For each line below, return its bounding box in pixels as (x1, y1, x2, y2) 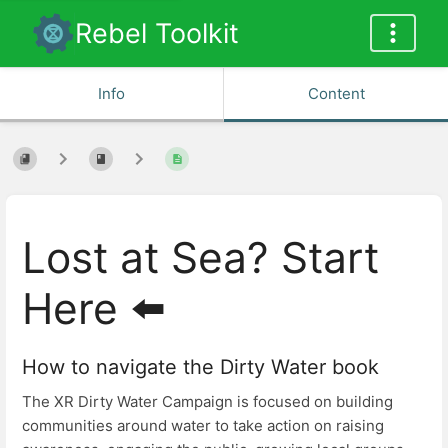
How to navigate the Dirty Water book (22, 355, 379, 380)
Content (307, 84, 365, 103)
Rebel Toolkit (75, 17, 239, 50)
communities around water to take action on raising (22, 416, 384, 436)
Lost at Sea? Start (22, 231, 379, 283)
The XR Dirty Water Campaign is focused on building (22, 392, 393, 412)
